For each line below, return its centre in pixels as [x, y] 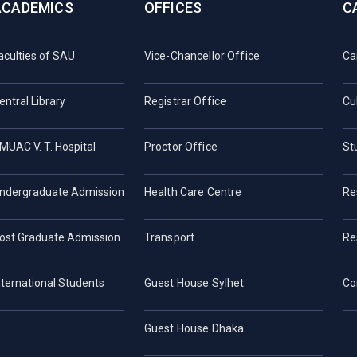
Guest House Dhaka [194, 329]
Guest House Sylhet [194, 283]
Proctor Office [180, 147]
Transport [169, 238]
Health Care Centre [193, 192]
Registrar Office [185, 102]
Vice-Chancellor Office [202, 56]
